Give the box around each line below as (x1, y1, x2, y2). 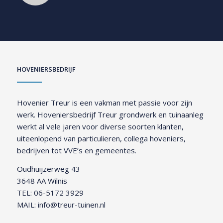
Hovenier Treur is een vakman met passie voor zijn (16, 98, 192, 108)
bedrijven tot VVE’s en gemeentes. (16, 145, 136, 156)
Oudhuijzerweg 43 (16, 163, 80, 174)
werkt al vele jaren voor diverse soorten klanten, (16, 121, 184, 132)
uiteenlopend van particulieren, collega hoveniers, (16, 133, 186, 144)
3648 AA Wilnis (16, 175, 67, 186)
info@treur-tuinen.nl (37, 199, 106, 210)
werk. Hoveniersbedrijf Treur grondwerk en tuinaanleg (16, 110, 204, 120)
